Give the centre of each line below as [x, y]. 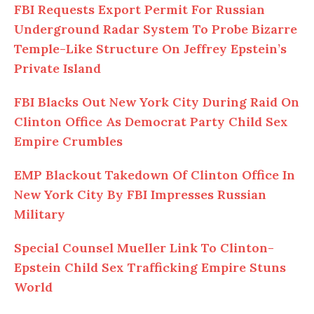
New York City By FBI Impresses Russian [140, 195]
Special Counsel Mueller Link [108, 248]
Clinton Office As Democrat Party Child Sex [151, 122]
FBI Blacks [48, 102]
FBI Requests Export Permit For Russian [139, 10]
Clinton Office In [241, 175]
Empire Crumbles [68, 142]
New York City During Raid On [203, 102]
